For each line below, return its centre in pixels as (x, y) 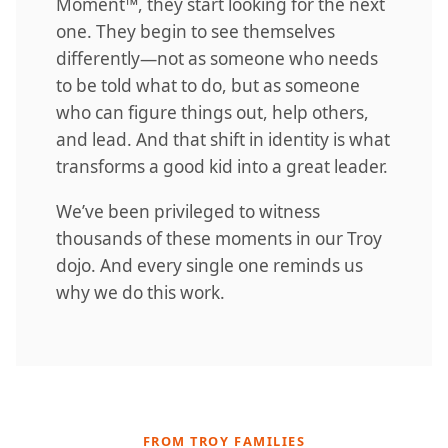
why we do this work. (140, 292)
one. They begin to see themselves (195, 31)
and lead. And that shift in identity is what (223, 139)
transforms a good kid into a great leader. (222, 166)
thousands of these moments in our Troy (219, 238)
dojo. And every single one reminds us (209, 265)
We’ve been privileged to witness (188, 211)
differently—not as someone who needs (217, 58)
